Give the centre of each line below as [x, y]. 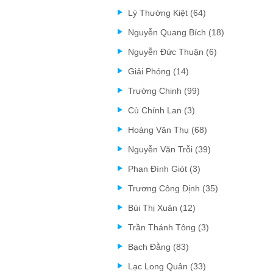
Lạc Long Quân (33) [167, 266]
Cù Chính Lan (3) [161, 110]
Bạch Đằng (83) [158, 247]
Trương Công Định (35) [173, 188]
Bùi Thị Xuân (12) [162, 208]
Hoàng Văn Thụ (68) [168, 130]
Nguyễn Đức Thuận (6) [172, 52]
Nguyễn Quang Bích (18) [176, 32]
